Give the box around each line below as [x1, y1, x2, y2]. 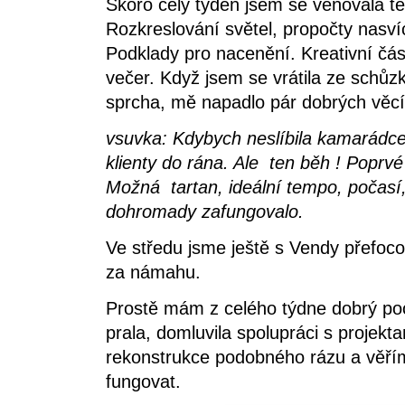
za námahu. [106, 262, 201, 283]
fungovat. [106, 372, 186, 392]
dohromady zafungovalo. [106, 202, 304, 222]
